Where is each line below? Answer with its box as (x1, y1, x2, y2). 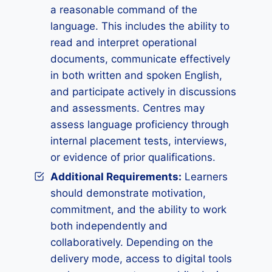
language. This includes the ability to (50, 20, 229, 32)
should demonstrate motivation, (50, 187, 206, 199)
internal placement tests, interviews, (50, 135, 227, 147)
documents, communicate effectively (50, 53, 230, 65)
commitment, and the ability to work (50, 203, 226, 216)
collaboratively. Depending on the (50, 236, 213, 248)
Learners (182, 171, 228, 183)
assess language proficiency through (50, 118, 229, 131)
